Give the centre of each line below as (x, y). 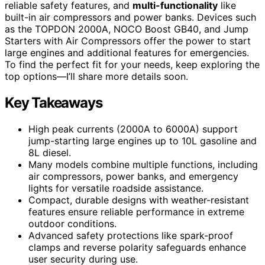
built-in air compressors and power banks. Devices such (130, 17)
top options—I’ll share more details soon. (96, 76)
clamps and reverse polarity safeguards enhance (137, 247)
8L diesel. (50, 152)
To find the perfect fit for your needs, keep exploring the (132, 64)
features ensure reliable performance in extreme (136, 211)
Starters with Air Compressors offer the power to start (128, 41)
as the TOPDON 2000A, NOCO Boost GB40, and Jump (127, 29)
